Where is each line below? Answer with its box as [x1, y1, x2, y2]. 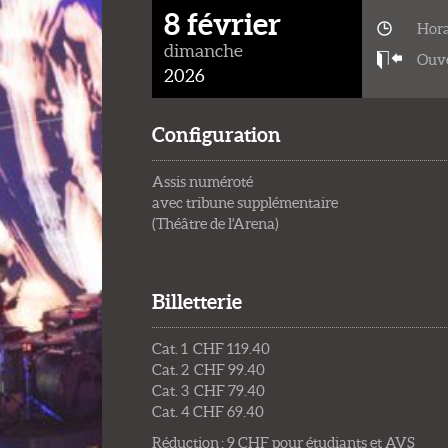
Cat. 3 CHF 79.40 [152, 381, 265, 399]
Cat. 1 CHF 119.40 [152, 339, 270, 357]
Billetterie [152, 289, 242, 313]
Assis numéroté [152, 172, 253, 190]
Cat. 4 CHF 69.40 [152, 402, 264, 420]
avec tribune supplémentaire [152, 193, 338, 211]
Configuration [152, 122, 281, 146]
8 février [164, 5, 281, 41]
